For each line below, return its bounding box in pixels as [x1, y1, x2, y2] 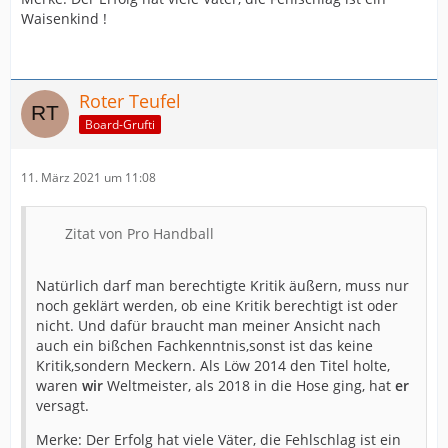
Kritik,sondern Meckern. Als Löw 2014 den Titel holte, [36, 356, 390, 376]
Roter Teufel [79, 89, 181, 114]
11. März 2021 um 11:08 [21, 169, 156, 187]
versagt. [36, 396, 89, 416]
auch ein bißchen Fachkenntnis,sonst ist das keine [36, 336, 373, 356]
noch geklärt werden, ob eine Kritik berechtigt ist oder [36, 296, 398, 316]
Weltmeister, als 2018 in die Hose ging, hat [107, 376, 395, 396]
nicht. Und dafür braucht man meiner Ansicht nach [36, 316, 381, 336]
